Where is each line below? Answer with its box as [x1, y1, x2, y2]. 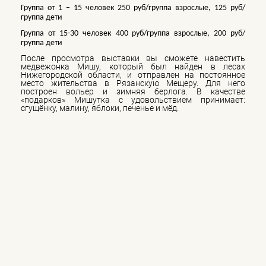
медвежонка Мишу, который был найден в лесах [21, 61, 245, 71]
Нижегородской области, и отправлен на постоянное [21, 69, 245, 80]
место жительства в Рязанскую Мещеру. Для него [21, 78, 245, 88]
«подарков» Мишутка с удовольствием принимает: [21, 94, 245, 104]
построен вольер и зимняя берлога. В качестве [21, 86, 245, 96]
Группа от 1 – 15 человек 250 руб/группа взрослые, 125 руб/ [21, 3, 245, 12]
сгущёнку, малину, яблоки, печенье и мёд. [21, 103, 179, 113]
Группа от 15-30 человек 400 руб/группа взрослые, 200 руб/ [21, 28, 245, 38]
